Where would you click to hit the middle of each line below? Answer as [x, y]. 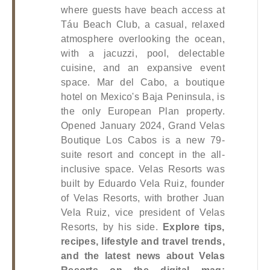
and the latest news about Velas [143, 256]
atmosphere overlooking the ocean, [143, 39]
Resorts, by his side [108, 227]
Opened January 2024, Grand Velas [143, 125]
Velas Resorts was [179, 169]
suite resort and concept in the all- [143, 154]
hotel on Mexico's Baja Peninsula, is [143, 96]
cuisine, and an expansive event [143, 67]
